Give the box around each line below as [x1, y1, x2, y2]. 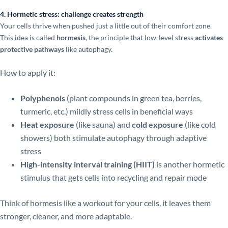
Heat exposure [20, 119, 74, 129]
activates [195, 33, 223, 42]
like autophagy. [64, 45, 112, 54]
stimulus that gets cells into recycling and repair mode [20, 172, 207, 182]
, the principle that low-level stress [85, 33, 195, 42]
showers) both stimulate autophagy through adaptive [20, 132, 207, 142]
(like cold [183, 119, 216, 129]
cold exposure [132, 119, 183, 129]
